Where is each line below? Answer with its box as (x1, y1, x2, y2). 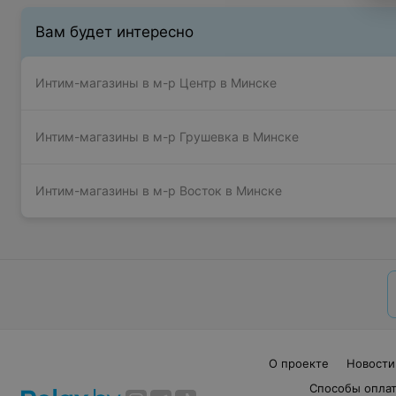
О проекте (269, 356, 329, 370)
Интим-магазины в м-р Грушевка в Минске (35, 129, 299, 144)
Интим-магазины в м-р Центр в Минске (35, 75, 277, 90)
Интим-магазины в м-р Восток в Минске (35, 183, 282, 198)
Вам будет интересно (35, 23, 194, 41)
